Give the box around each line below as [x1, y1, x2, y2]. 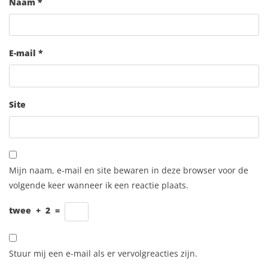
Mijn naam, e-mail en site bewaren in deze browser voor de [9, 165, 248, 176]
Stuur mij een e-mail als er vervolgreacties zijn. [9, 248, 197, 260]
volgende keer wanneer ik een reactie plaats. [9, 179, 188, 191]
